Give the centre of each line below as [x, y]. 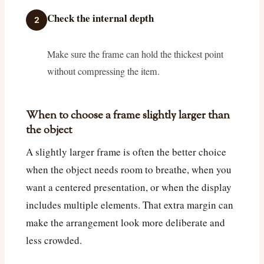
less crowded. [54, 240]
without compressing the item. [103, 71]
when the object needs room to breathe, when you [129, 170]
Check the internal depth [100, 18]
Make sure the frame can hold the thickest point [135, 54]
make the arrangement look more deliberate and [126, 223]
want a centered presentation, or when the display [129, 187]
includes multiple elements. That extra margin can [130, 205]
